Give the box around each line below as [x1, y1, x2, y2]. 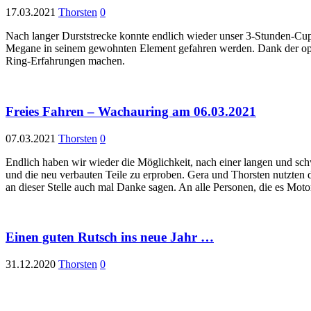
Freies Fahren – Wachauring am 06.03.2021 [6, 103, 256, 119]
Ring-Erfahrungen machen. [6, 55, 125, 67]
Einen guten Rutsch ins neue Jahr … [6, 230, 214, 245]
